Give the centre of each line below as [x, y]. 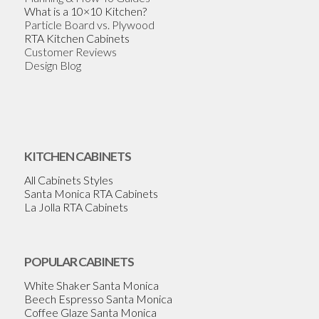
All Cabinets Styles [68, 179]
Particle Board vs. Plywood [89, 25]
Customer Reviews [70, 52]
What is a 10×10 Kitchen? [85, 11]
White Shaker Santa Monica [91, 285]
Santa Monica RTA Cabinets [91, 193]
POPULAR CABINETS [79, 262]
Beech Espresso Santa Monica [98, 298]
